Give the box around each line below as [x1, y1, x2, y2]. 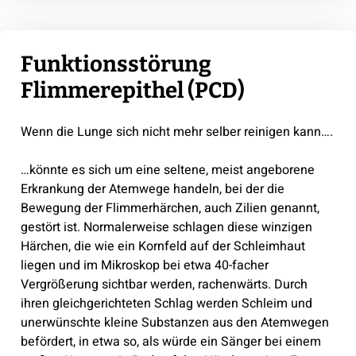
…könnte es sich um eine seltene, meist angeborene [20, 160, 315, 180]
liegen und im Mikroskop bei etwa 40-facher [20, 255, 269, 275]
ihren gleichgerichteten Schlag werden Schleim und [20, 293, 312, 313]
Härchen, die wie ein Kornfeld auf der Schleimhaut [20, 236, 305, 256]
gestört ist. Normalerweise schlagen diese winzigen [20, 217, 312, 237]
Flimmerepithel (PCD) [20, 76, 245, 103]
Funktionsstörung [20, 50, 211, 77]
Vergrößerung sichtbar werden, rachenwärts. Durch [20, 274, 308, 294]
